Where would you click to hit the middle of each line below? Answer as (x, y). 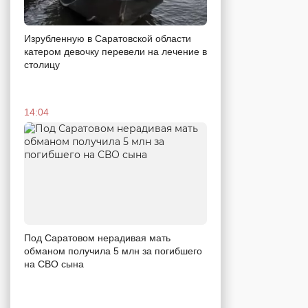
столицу (42, 64)
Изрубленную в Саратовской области (108, 38)
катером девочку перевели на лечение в (115, 51)
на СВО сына (54, 264)
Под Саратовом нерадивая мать (97, 238)
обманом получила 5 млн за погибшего (113, 251)
